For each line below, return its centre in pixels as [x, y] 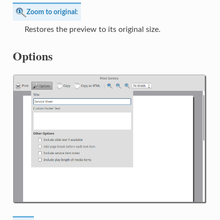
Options [32, 56]
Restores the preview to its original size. [92, 30]
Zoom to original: [52, 12]
